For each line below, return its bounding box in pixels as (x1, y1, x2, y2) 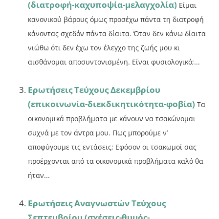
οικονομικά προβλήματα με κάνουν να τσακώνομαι (28, 114, 196, 124)
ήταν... (28, 171, 50, 180)
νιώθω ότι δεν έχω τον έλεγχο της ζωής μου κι (28, 43, 180, 53)
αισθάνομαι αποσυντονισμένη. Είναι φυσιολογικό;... (28, 57, 200, 67)
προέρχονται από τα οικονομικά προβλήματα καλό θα (28, 156, 204, 166)
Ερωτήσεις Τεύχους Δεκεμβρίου (28, 84, 161, 96)
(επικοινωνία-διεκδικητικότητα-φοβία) (28, 98, 196, 110)
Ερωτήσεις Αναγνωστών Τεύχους (28, 197, 166, 209)
